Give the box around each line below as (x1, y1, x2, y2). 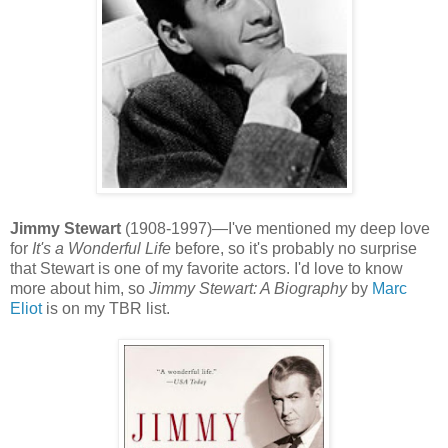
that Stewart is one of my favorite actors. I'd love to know (10, 259, 403, 277)
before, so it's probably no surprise (171, 239, 417, 257)
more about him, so (10, 279, 149, 297)
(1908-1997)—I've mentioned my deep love (121, 219, 430, 237)
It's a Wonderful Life (32, 239, 171, 257)
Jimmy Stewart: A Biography (149, 279, 347, 297)
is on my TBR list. (42, 299, 170, 317)
